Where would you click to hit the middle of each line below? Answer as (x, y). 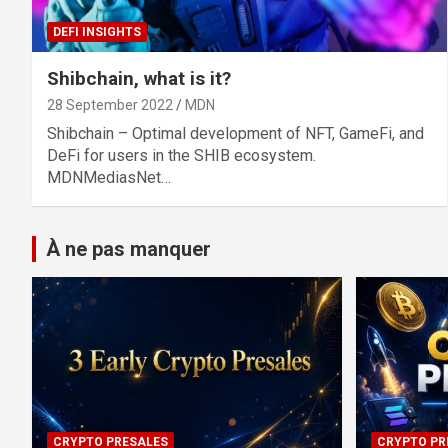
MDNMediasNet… (109, 177)
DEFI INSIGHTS (97, 31)
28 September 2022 (110, 104)
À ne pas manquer (128, 248)
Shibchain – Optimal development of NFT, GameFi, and (235, 133)
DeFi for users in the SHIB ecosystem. (181, 155)
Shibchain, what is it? (139, 78)
